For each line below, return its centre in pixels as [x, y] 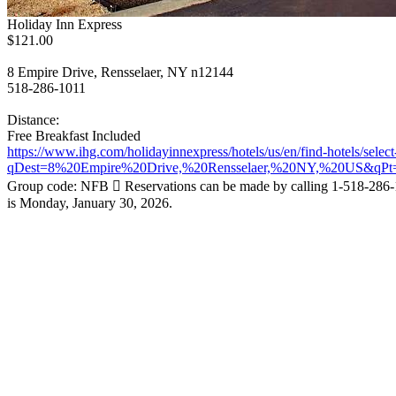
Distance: [33, 120]
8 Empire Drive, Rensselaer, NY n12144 [120, 72]
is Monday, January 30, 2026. [90, 203]
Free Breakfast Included [74, 136]
